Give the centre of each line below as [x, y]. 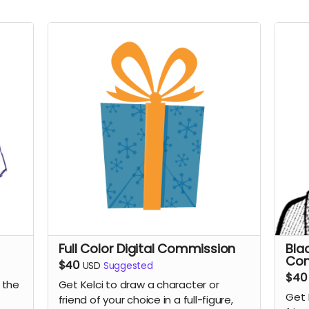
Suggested [128, 266]
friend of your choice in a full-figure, [146, 300]
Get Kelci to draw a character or [139, 285]
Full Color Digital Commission [147, 248]
